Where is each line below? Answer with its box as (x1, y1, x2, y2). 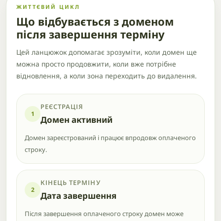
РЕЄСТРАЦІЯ (40, 102, 84, 111)
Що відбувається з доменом (16, 14, 174, 29)
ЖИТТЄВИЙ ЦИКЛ (16, 3, 80, 10)
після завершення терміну (16, 27, 165, 41)
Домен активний (40, 114, 112, 125)
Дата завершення (40, 190, 116, 201)
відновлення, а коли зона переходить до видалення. (16, 71, 197, 80)
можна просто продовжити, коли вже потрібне (16, 59, 176, 69)
